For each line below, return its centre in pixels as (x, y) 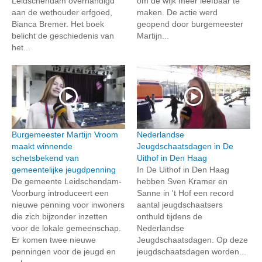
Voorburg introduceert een (60, 193)
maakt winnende (42, 146)
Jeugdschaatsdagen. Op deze (192, 239)
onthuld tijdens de (170, 216)
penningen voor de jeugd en (64, 251)
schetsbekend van (45, 158)
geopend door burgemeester (190, 24)
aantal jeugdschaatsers (180, 204)
